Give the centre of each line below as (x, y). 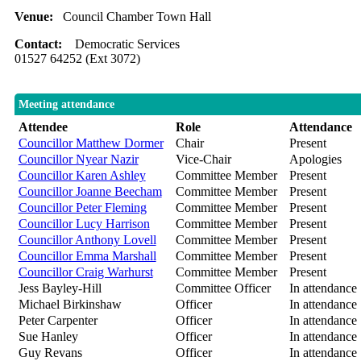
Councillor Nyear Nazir (78, 160)
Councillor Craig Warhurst (85, 272)
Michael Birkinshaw (70, 305)
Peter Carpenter (58, 321)
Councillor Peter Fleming (82, 208)
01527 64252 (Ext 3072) (77, 59)
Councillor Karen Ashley (82, 176)
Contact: (44, 44)
